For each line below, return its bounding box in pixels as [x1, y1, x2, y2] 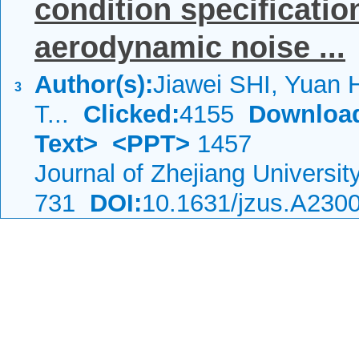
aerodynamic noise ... [34, 30, 345, 64]
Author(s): [34, 71, 153, 99]
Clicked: [83, 100, 179, 128]
